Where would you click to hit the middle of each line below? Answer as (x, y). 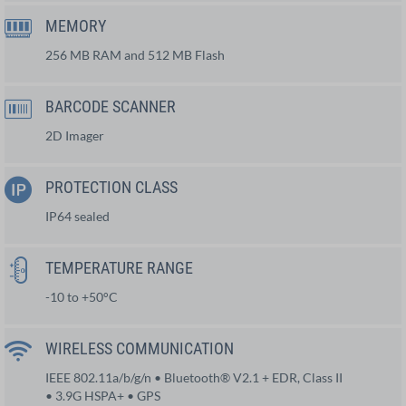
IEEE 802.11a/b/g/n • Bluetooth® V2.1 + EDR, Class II (194, 377)
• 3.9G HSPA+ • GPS (103, 395)
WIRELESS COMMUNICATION (140, 348)
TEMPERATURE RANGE (119, 267)
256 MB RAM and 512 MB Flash (135, 54)
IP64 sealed (77, 216)
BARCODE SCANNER (111, 106)
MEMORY (76, 25)
